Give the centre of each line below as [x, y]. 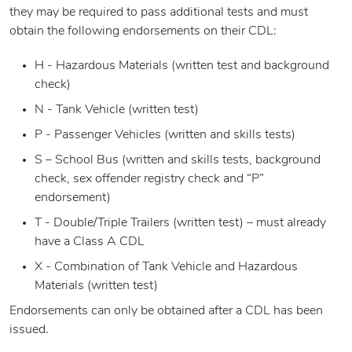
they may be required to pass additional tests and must [159, 13]
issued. [29, 330]
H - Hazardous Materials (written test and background [182, 66]
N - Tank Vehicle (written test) [117, 110]
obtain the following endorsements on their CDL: [143, 32]
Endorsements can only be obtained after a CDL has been [166, 312]
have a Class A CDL [90, 242]
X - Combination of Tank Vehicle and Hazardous [166, 268]
